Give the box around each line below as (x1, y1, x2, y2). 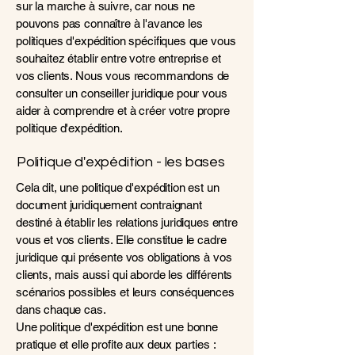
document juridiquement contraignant (16, 198, 202, 212)
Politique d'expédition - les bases (17, 155, 225, 170)
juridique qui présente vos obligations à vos (16, 250, 232, 264)
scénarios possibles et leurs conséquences (16, 285, 235, 299)
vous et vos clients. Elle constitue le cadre (16, 233, 227, 246)
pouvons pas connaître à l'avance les (16, 17, 203, 30)
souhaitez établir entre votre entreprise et (16, 52, 221, 65)
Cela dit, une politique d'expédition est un (16, 181, 219, 194)
